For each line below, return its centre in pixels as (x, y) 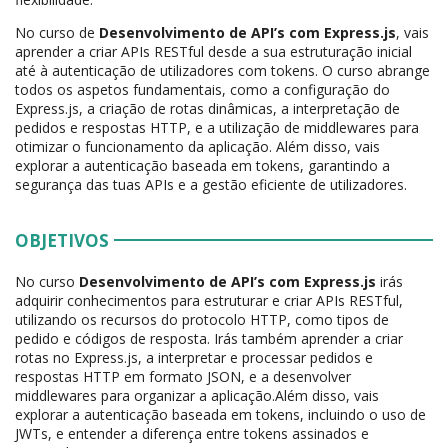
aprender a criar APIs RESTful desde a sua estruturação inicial (213, 52)
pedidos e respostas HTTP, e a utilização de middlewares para (217, 128)
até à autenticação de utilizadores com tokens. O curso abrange (222, 71)
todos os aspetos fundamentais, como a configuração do (202, 90)
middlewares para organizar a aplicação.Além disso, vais (197, 396)
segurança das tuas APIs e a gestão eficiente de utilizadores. (211, 185)
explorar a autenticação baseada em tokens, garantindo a (202, 166)
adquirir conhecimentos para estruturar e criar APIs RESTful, (209, 301)
